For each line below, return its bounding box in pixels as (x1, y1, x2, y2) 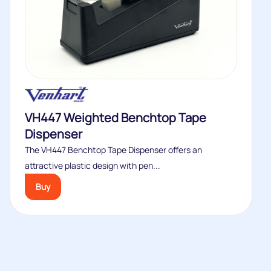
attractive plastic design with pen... (25, 160, 160, 171)
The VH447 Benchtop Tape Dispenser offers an (25, 144, 202, 155)
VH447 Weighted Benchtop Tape (25, 109, 206, 126)
